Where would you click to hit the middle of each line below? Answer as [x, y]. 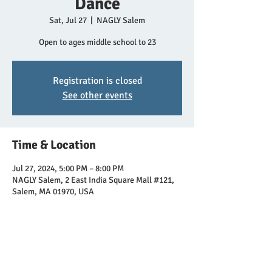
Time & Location [54, 145]
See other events [97, 95]
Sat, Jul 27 [68, 20]
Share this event [55, 258]
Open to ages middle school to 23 [97, 42]
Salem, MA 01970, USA [53, 192]
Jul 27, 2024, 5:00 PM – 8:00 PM [68, 168]
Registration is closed [97, 81]
